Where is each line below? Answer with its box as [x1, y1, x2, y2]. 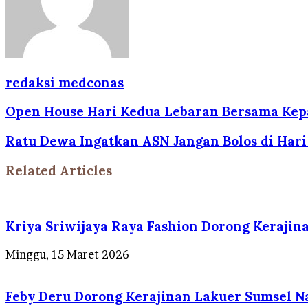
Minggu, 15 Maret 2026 [5, 247, 129, 261]
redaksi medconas [5, 74, 124, 91]
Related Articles [5, 162, 112, 179]
